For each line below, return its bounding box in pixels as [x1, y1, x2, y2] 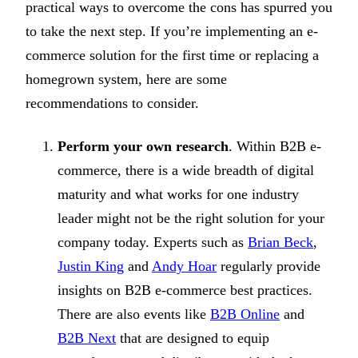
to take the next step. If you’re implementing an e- [26, 22, 318, 39]
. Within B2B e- [229, 137, 321, 154]
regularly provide [217, 257, 320, 274]
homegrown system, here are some [26, 70, 227, 87]
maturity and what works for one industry [58, 185, 299, 202]
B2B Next [58, 329, 116, 346]
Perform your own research [58, 137, 229, 154]
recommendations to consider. [26, 94, 199, 111]
